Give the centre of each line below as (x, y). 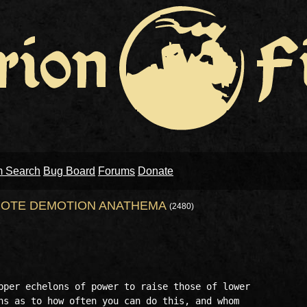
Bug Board (69, 171)
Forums (116, 171)
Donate (156, 171)
